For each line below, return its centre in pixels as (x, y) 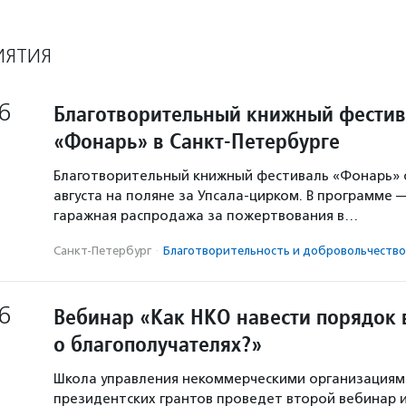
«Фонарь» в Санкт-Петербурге (197, 141)
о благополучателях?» (158, 344)
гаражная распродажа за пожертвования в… (206, 216)
